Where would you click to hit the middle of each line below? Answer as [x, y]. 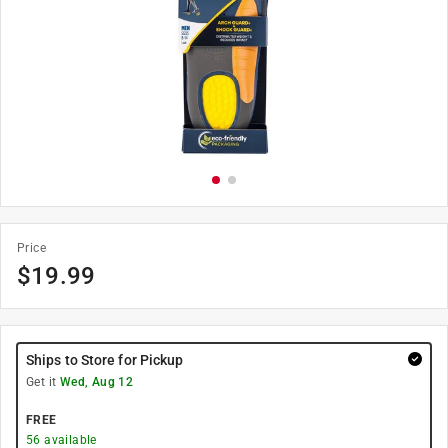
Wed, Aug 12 [96, 382]
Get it [43, 382]
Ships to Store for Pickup [105, 360]
